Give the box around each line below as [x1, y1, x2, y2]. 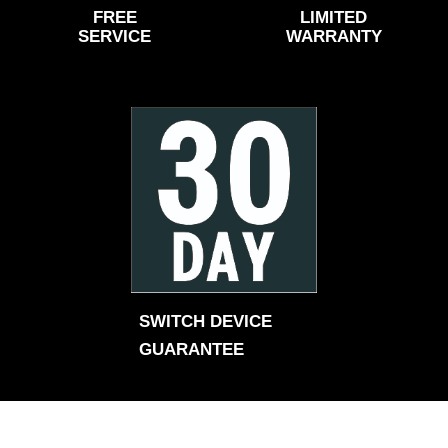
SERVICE [78, 26, 151, 47]
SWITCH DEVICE [138, 311, 272, 332]
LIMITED [300, 7, 367, 28]
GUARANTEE [138, 339, 244, 360]
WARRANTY [285, 26, 382, 47]
